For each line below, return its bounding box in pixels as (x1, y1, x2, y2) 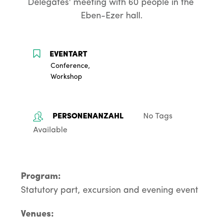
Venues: (20, 210, 54, 220)
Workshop (51, 73, 83, 81)
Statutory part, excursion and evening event (20, 186, 198, 196)
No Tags (143, 112, 173, 121)
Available (33, 126, 68, 135)
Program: (20, 172, 61, 182)
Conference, (51, 62, 91, 70)
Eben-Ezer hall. (81, 11, 143, 21)
